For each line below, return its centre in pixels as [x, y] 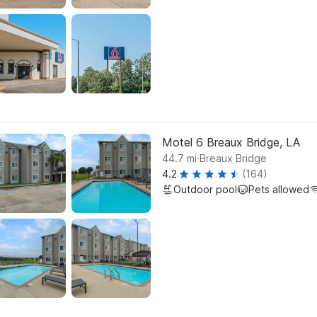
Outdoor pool [205, 189]
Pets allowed [279, 189]
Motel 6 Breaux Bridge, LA [231, 142]
